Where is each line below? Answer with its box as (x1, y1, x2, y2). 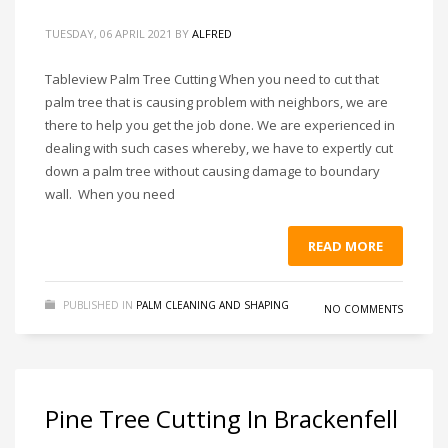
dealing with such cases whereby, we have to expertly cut (45, 139, 393, 157)
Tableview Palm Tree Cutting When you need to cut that (45, 70, 379, 88)
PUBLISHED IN (63, 298, 133, 312)
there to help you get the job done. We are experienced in (45, 116, 395, 134)
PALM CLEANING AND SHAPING (136, 298, 289, 312)
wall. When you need (45, 185, 175, 203)
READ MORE (308, 237, 383, 255)
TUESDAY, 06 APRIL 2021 (45, 26, 172, 41)
